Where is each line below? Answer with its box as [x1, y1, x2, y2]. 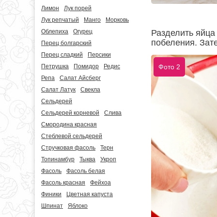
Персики [88, 51, 111, 58]
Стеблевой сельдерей [41, 133, 102, 139]
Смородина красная [41, 121, 97, 128]
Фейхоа [90, 179, 111, 186]
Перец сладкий [41, 51, 83, 58]
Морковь [106, 16, 129, 23]
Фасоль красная [41, 179, 85, 186]
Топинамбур [41, 156, 75, 163]
